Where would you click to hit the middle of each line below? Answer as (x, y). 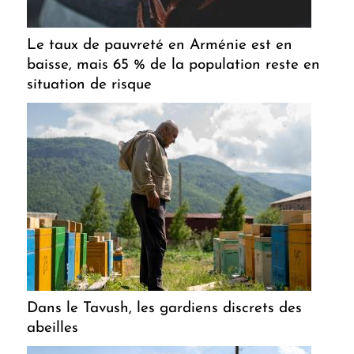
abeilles (53, 328)
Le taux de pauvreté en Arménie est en (160, 45)
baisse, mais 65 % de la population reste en (173, 65)
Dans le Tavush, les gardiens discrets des (164, 308)
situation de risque (89, 85)
